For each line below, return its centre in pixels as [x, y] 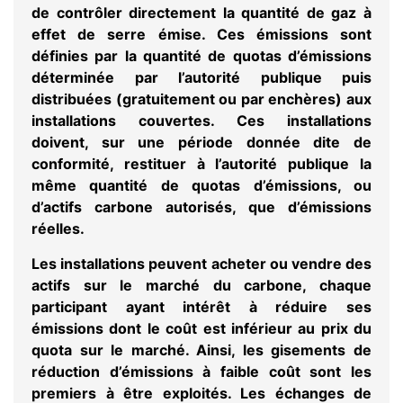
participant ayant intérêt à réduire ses [201, 306]
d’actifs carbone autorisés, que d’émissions [201, 207]
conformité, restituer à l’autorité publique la [201, 164]
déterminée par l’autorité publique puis [201, 78]
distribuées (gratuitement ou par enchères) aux [201, 99]
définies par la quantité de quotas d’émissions [201, 56]
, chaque [337, 285]
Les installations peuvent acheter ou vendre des [201, 263]
